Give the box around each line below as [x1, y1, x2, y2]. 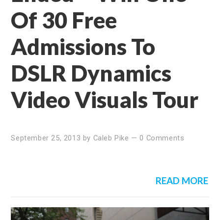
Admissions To [11, 32, 156, 60]
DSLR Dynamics [11, 59, 172, 86]
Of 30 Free [11, 6, 117, 33]
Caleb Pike [93, 133, 129, 142]
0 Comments [139, 133, 185, 142]
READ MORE [155, 175, 208, 186]
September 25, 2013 [11, 133, 81, 142]
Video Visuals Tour [11, 85, 199, 113]
